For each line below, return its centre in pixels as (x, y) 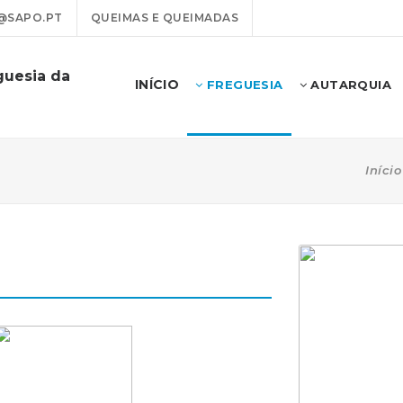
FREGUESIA (243, 85)
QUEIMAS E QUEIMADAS (164, 18)
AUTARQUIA (349, 85)
